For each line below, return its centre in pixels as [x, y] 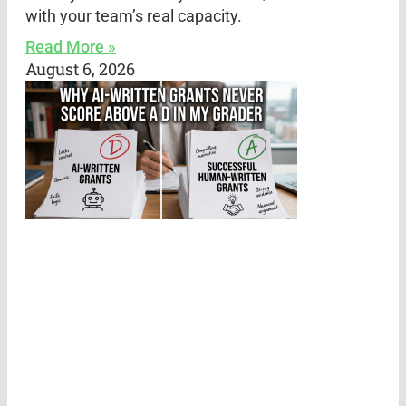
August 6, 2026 [80, 68]
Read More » [71, 46]
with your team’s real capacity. [134, 15]
